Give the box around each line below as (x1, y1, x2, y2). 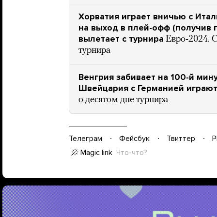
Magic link (80, 148, 112, 157)
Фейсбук (119, 133, 150, 143)
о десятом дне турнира (78, 95, 168, 105)
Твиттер (167, 133, 195, 143)
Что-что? (116, 148, 147, 157)
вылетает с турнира (78, 33, 164, 44)
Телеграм (69, 133, 102, 143)
